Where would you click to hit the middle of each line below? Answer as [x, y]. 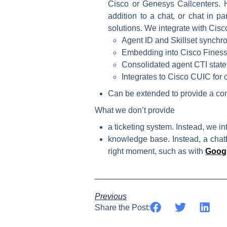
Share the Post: [122, 207]
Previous [111, 196]
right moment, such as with [157, 151]
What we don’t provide [135, 110]
